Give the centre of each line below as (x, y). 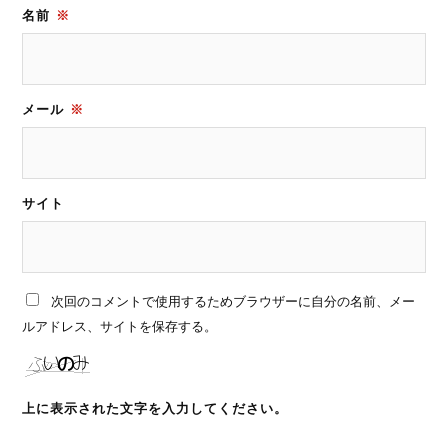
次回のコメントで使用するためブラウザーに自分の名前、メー (233, 301)
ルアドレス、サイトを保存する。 (120, 326)
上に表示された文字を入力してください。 (155, 408)
